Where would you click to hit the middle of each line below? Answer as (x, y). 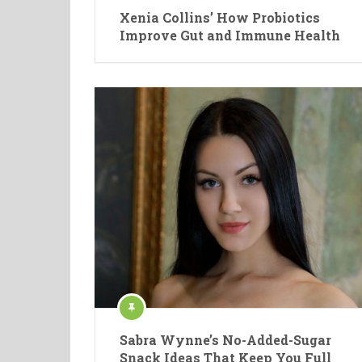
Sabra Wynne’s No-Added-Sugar (225, 339)
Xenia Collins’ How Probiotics (220, 18)
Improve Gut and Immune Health (230, 36)
